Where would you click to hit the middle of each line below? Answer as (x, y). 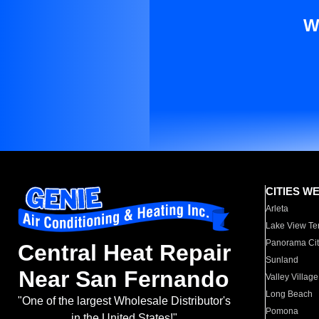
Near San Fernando (124, 279)
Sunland (282, 260)
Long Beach (289, 294)
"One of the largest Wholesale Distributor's (124, 301)
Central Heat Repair (124, 253)
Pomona (282, 311)
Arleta (277, 209)
